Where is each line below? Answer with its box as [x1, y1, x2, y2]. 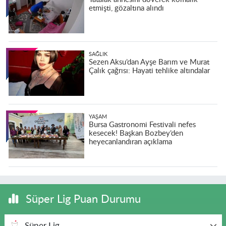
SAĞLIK [88, 51, 107, 58]
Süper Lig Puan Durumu [22, 194, 141, 205]
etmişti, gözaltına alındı [88, 5, 164, 13]
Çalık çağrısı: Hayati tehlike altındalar [88, 67, 210, 75]
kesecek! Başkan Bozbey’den [88, 130, 183, 138]
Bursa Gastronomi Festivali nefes [88, 121, 196, 129]
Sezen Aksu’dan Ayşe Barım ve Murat [88, 59, 209, 67]
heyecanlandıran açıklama [88, 138, 172, 146]
